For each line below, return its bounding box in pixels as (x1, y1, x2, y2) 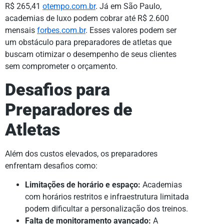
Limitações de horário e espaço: (25, 180, 140, 190)
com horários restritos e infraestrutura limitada (25, 192, 189, 202)
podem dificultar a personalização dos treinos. (25, 204, 188, 214)
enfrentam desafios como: (5, 160, 97, 170)
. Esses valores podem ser (85, 25, 176, 35)
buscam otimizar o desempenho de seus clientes (5, 49, 176, 59)
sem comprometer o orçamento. (5, 61, 117, 71)
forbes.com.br (37, 25, 85, 35)
